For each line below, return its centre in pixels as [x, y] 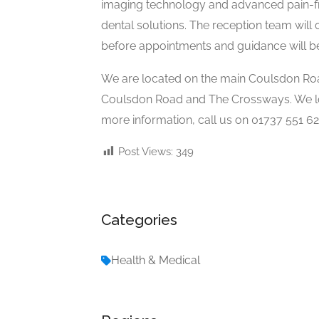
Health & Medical [156, 260]
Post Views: [146, 151]
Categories [139, 219]
